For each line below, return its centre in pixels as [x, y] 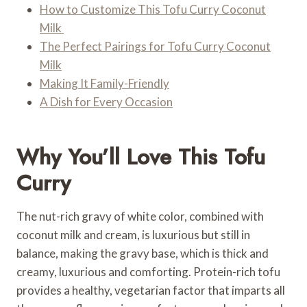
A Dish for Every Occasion [106, 101]
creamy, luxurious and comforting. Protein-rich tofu [148, 271]
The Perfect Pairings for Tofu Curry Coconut [155, 46]
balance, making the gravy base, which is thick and [143, 253]
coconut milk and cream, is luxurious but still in [133, 234]
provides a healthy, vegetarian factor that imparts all [151, 290]
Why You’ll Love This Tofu [141, 157]
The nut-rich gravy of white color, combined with [140, 216]
